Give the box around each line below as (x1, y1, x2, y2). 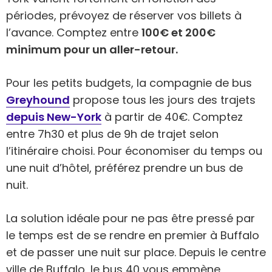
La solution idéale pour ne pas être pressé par (6, 210, 255, 226)
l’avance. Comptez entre (6, 24, 141, 40)
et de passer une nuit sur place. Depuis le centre (6, 244, 266, 260)
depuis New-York (6, 109, 101, 124)
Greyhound (6, 92, 70, 107)
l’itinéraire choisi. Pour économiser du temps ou (6, 143, 262, 158)
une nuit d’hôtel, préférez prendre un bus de (6, 160, 243, 175)
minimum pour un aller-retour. (6, 41, 178, 57)
